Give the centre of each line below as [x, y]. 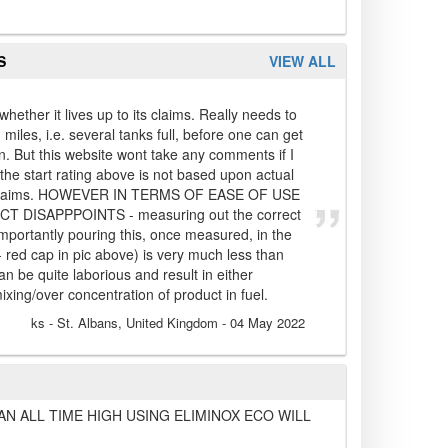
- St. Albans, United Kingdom [131, 323]
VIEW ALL [302, 61]
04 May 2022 [267, 323]
